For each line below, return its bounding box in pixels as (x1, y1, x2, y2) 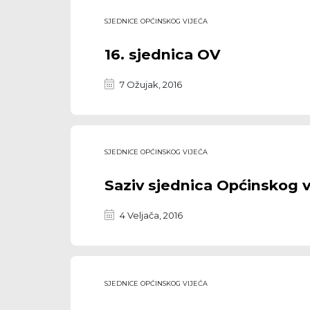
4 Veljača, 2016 (119, 210, 183, 221)
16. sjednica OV (104, 46, 221, 64)
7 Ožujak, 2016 (119, 79, 182, 91)
